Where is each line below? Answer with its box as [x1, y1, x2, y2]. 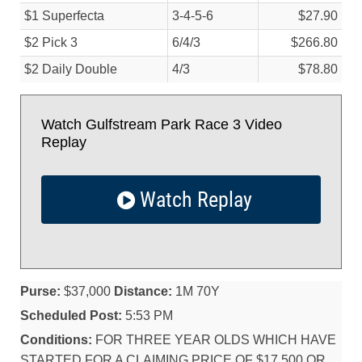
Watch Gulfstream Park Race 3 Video [41, 116, 282, 133]
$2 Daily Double [24, 62, 117, 76]
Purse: [20, 284, 61, 298]
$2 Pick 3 [24, 36, 78, 49]
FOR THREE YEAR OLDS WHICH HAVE [92, 333, 336, 347]
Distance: [114, 284, 172, 298]
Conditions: [20, 333, 92, 347]
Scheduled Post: [20, 309, 122, 322]
